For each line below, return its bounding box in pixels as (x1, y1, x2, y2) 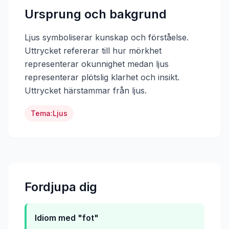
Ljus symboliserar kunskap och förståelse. (25, 32, 189, 42)
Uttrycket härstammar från (25, 85, 132, 96)
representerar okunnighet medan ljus (25, 59, 169, 69)
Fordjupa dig (25, 179, 97, 194)
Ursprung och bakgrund (25, 7, 167, 21)
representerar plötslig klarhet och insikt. (25, 72, 179, 82)
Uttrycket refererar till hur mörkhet (25, 45, 162, 56)
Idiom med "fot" (35, 213, 99, 223)
